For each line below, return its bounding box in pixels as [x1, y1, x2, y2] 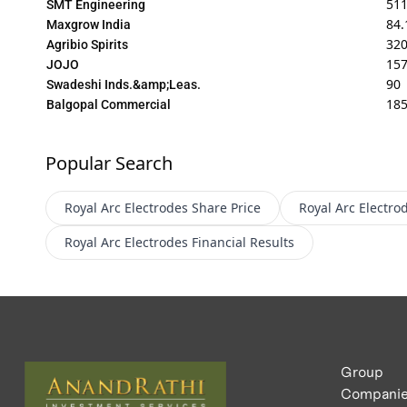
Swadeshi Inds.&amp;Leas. [45, 76, 201, 92]
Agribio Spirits [45, 36, 128, 52]
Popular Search [45, 150, 173, 175]
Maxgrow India [45, 16, 131, 32]
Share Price [191, 198, 261, 216]
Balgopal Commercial [45, 96, 171, 112]
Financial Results [191, 233, 294, 251]
